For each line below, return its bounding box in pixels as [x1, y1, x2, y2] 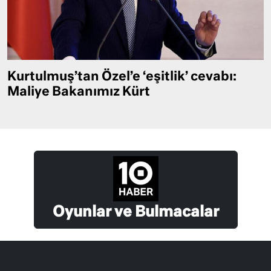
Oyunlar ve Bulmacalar [52, 204, 219, 220]
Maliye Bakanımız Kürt [7, 85, 150, 99]
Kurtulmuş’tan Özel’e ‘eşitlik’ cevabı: [7, 70, 237, 83]
